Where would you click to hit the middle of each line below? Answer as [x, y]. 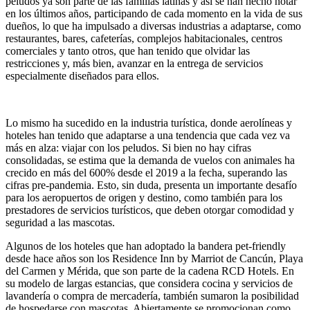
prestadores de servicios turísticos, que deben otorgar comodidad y [150, 210]
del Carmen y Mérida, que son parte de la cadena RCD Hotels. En [150, 271]
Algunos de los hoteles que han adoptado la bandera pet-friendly [146, 246]
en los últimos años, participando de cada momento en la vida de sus [154, 13]
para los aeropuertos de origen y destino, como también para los [144, 197]
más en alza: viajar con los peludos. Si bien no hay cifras [128, 147]
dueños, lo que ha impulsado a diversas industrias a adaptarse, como [153, 26]
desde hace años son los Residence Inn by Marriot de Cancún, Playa [154, 258]
